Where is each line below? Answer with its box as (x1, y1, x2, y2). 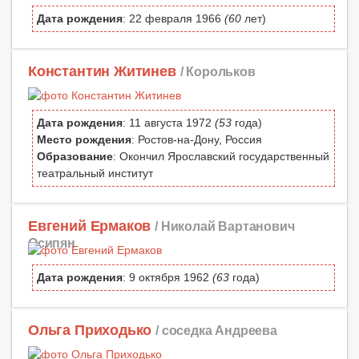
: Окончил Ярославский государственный (113, 149, 329, 163)
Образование (37, 149, 113, 163)
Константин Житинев (28, 63, 176, 79)
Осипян (28, 236, 75, 251)
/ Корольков (179, 63, 256, 79)
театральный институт (37, 166, 153, 179)
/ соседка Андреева (155, 323, 277, 338)
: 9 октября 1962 (123, 271, 212, 284)
